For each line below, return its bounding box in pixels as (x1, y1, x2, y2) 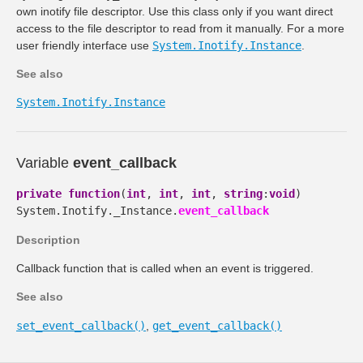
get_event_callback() (152, 318, 282, 332)
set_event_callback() (16, 318, 146, 332)
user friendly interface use (16, 38, 152, 52)
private (16, 187, 62, 201)
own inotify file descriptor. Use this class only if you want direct (16, 4, 333, 18)
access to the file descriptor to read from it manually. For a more (16, 21, 344, 35)
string (224, 187, 263, 201)
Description (16, 233, 80, 246)
